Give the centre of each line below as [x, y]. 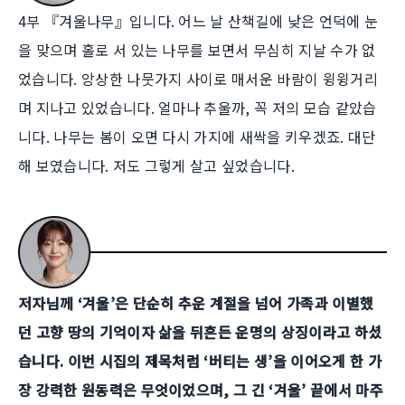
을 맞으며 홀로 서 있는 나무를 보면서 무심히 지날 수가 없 [197, 50]
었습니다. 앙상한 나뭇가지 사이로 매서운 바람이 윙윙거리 [198, 79]
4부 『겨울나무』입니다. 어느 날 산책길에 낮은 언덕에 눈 [198, 21]
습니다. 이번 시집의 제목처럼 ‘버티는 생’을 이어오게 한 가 [200, 361]
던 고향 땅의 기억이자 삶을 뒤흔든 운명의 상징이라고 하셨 [200, 332]
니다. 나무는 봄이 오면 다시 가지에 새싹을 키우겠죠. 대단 [197, 137]
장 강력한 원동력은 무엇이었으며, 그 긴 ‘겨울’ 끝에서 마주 [201, 390]
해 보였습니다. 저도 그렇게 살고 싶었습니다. [157, 166]
